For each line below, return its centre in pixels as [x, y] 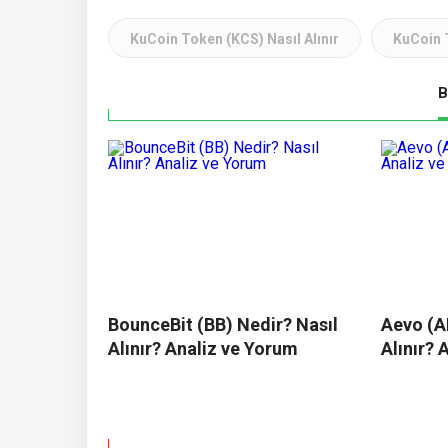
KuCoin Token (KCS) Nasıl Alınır [234, 38]
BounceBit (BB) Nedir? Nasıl [223, 324]
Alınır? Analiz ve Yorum [203, 348]
